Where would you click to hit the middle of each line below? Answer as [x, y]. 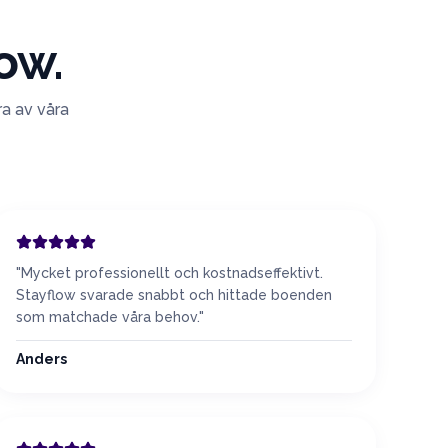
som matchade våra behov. [107, 317]
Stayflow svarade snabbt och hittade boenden [174, 295]
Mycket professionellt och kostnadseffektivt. [172, 273]
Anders [41, 359]
